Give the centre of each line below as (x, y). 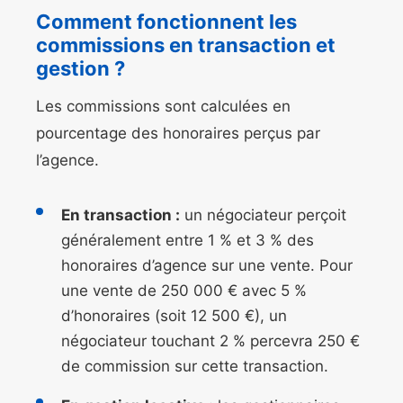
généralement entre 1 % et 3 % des (188, 241)
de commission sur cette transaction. (195, 367)
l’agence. (67, 161)
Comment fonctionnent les (166, 22)
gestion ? (81, 69)
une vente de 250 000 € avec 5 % (184, 291)
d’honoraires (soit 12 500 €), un (174, 316)
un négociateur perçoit (263, 215)
